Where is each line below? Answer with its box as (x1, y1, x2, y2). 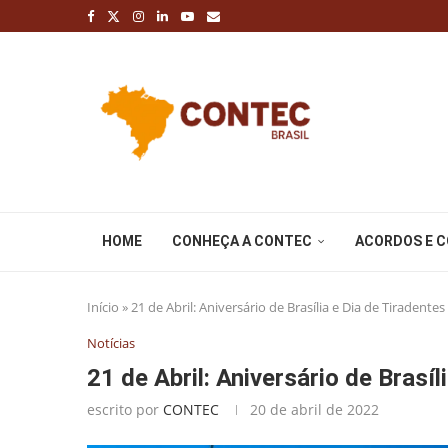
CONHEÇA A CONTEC (172, 233, 312, 249)
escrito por (87, 400, 163, 419)
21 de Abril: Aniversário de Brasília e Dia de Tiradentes (131, 298, 445, 316)
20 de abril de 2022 (250, 400, 379, 419)
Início (87, 298, 119, 316)
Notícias (87, 334, 135, 352)
